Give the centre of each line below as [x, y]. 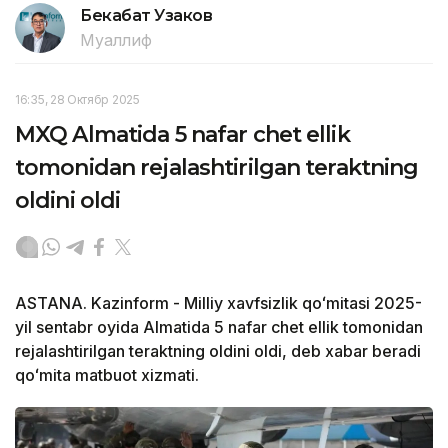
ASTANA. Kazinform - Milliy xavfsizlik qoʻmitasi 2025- [218, 302]
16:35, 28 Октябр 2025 [77, 99]
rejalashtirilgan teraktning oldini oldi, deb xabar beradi [218, 350]
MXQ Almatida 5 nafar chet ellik [182, 134]
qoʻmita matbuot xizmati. [107, 374]
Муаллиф [116, 39]
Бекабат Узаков [146, 15]
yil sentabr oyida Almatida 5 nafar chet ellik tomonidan [219, 326]
